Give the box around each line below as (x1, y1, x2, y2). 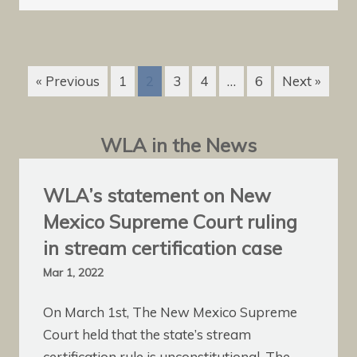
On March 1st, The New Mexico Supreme (43, 303, 297, 320)
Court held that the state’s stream (43, 325, 251, 343)
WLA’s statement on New (43, 183, 271, 208)
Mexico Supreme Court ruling (43, 210, 297, 234)
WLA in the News (100, 133, 257, 158)
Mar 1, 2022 (43, 265, 104, 280)
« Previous (36, 73, 100, 90)
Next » (282, 73, 321, 90)
